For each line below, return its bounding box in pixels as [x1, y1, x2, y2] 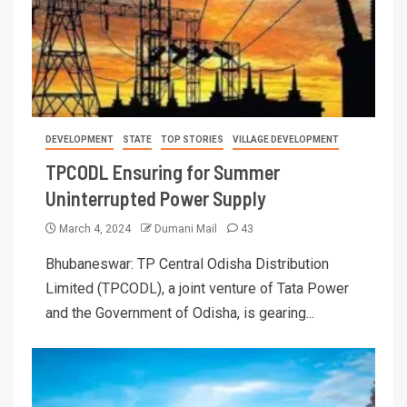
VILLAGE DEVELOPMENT [233, 134, 339, 144]
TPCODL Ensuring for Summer [45, 159, 280, 184]
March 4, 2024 [56, 222, 134, 235]
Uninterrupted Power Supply [45, 185, 266, 210]
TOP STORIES [161, 134, 223, 144]
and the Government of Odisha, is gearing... [45, 303, 314, 322]
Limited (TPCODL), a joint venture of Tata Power [45, 279, 349, 297]
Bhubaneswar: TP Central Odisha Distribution [45, 254, 329, 273]
